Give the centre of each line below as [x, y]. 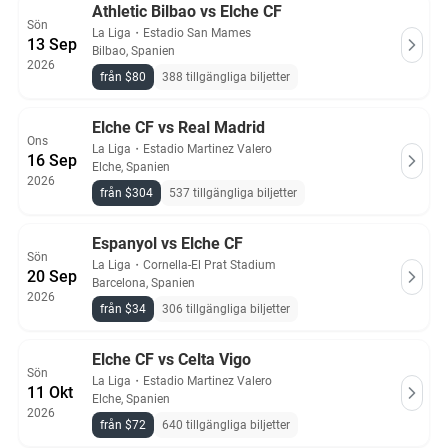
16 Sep [52, 160]
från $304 [126, 193]
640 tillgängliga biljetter [226, 425]
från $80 [123, 77]
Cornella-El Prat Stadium [209, 265]
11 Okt [50, 392]
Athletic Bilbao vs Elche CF [187, 11]
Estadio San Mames [197, 33]
